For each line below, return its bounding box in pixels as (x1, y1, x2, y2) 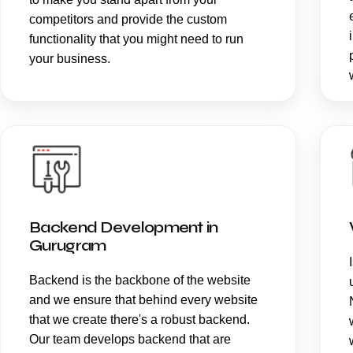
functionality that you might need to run (29, 32, 243, 46)
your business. (29, 51, 110, 65)
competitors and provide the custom (29, 12, 227, 26)
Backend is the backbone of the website (29, 273, 251, 287)
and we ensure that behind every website (29, 292, 258, 307)
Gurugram (29, 235, 106, 255)
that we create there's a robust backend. (29, 312, 250, 326)
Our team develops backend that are (29, 332, 231, 346)
